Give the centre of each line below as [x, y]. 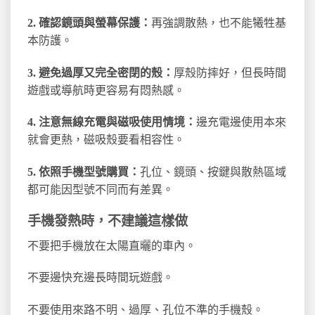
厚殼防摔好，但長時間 [230, 72]
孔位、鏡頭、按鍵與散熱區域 [213, 172]
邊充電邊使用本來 [241, 122]
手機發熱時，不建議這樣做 [108, 221]
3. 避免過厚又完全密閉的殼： [101, 72]
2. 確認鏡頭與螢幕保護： [89, 22]
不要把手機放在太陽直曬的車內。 [112, 245]
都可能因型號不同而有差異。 [101, 190]
